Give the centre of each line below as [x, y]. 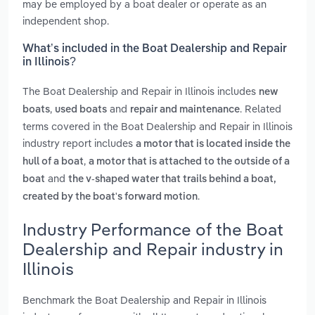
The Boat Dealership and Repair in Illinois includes [141, 91]
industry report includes [79, 143]
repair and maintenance [185, 110]
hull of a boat [53, 162]
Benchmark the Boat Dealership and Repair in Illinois [144, 300]
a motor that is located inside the [213, 144]
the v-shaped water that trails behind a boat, [172, 180]
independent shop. [66, 20]
